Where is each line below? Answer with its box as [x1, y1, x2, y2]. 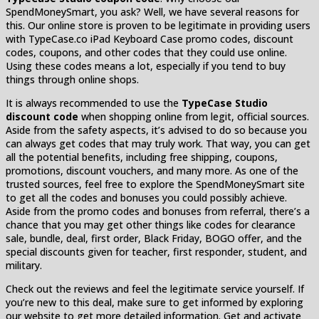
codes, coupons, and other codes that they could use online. [6, 45, 287, 59]
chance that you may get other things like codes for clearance [6, 217, 296, 231]
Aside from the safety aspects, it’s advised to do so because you [6, 122, 307, 137]
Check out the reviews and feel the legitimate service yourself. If [6, 281, 304, 296]
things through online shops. [6, 72, 139, 86]
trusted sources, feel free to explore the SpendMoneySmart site [6, 177, 305, 191]
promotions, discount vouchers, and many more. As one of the [6, 163, 298, 177]
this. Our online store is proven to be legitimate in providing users [6, 18, 310, 32]
